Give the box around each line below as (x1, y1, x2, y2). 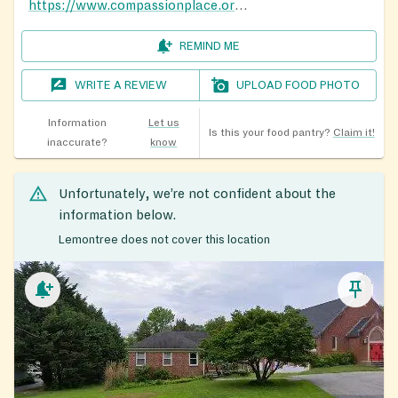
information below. (59, 208, 176, 223)
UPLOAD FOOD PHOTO (236, 79, 361, 92)
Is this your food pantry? (208, 127, 330, 139)
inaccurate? (46, 137, 107, 149)
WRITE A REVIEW (75, 79, 168, 92)
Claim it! (332, 127, 375, 139)
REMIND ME (179, 40, 240, 53)
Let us (147, 117, 179, 130)
